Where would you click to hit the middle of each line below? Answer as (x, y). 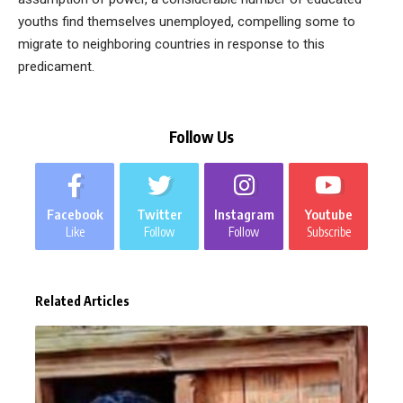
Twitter (159, 214)
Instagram (244, 214)
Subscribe (328, 232)
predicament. (56, 67)
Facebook (75, 214)
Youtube (328, 214)
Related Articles (82, 301)
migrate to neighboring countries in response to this (171, 44)
